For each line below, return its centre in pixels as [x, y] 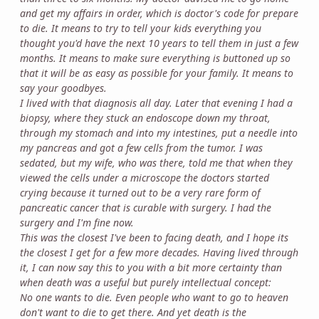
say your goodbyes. [63, 88]
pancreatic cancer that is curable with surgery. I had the [146, 207]
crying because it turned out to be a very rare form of [140, 192]
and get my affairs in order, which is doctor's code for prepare [159, 13]
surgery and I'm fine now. [77, 222]
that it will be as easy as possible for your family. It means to [157, 73]
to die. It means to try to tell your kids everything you [141, 28]
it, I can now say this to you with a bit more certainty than [151, 267]
